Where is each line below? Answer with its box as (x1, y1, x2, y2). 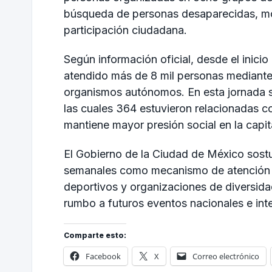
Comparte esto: (64, 231, 126, 240)
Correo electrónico (192, 251, 259, 262)
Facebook (86, 251, 121, 262)
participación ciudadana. (64, 24, 187, 37)
